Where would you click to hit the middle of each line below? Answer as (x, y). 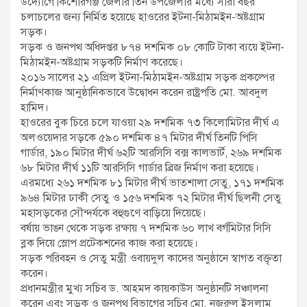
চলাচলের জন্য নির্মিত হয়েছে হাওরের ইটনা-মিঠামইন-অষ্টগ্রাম (143, 17)
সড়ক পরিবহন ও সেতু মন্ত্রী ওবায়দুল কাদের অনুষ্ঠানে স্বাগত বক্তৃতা (151, 259)
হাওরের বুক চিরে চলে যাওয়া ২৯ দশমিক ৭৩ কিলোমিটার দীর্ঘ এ (150, 123)
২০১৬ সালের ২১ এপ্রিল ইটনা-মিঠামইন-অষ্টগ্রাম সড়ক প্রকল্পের (148, 78)
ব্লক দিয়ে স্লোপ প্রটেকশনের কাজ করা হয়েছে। (109, 244)
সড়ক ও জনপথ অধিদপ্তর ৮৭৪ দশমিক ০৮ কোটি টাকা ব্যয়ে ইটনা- (152, 48)
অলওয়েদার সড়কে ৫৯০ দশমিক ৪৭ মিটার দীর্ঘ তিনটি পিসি (139, 138)
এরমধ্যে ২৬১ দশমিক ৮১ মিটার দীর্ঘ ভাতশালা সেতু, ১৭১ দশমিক (152, 183)
